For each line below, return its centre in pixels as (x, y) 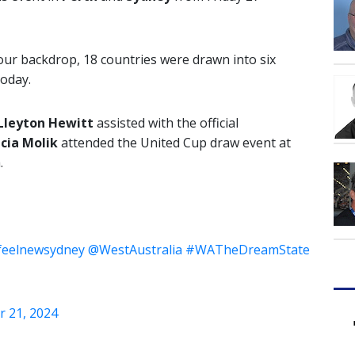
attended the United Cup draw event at (174, 143)
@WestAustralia (135, 250)
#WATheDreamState (248, 250)
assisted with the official (166, 123)
